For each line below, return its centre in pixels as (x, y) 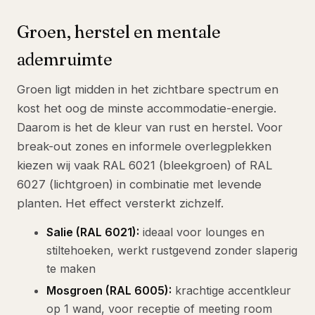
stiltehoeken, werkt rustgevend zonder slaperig (172, 251)
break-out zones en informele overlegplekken (144, 147)
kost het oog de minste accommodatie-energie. (147, 109)
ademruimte (65, 60)
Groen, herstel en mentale (119, 32)
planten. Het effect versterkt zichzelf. (120, 204)
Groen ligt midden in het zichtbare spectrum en (148, 90)
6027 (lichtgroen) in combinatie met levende (139, 185)
